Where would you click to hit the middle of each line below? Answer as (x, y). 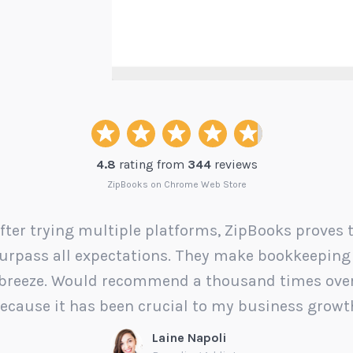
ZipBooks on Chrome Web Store (176, 184)
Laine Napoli (190, 337)
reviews (234, 164)
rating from (151, 164)
